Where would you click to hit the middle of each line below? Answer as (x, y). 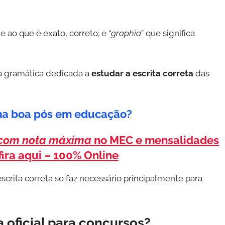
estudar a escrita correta (142, 73)
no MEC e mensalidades (155, 140)
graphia (126, 33)
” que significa (168, 33)
